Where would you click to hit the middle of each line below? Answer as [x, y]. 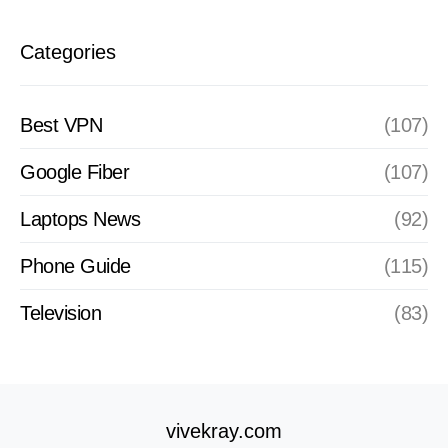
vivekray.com [224, 431]
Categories [68, 52]
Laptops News [80, 219]
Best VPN [61, 125]
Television [60, 313]
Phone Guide [75, 266]
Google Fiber [74, 172]
